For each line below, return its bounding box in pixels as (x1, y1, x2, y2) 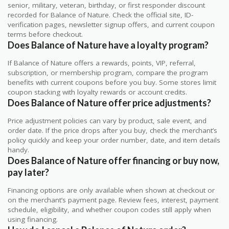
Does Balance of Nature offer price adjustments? (8, 97, 211, 109)
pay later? (8, 167, 49, 178)
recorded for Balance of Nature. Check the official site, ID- (8, 10, 193, 20)
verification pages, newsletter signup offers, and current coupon (8, 20, 215, 30)
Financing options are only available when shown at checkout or (8, 186, 215, 195)
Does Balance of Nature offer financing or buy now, (8, 155, 219, 167)
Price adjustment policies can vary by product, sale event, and (8, 116, 207, 126)
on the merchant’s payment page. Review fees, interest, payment (8, 195, 218, 205)
